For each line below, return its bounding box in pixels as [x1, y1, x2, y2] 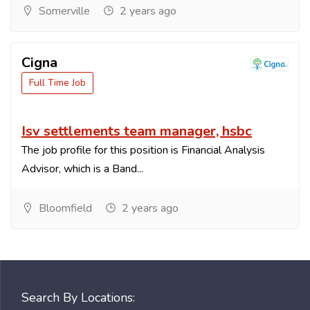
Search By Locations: [21, 289, 135, 307]
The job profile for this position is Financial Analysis [21, 143, 265, 158]
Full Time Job [29, 76, 86, 90]
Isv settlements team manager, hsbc [21, 122, 252, 141]
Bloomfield [36, 201, 92, 217]
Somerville [36, 3, 90, 19]
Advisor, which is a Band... [21, 161, 143, 177]
